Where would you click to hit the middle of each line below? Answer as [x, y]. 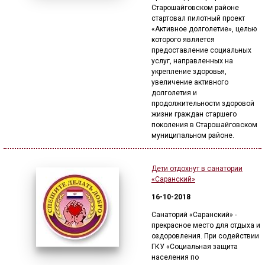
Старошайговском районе [195, 8]
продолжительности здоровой [203, 104]
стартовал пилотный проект [198, 18]
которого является [183, 40]
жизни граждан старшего [194, 114]
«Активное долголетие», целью [204, 29]
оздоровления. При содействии [205, 236]
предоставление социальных [201, 50]
